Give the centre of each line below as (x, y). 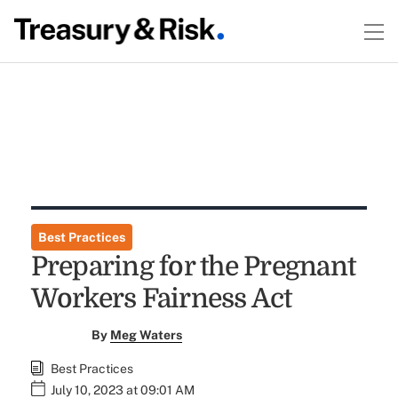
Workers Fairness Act (161, 298)
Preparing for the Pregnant (193, 267)
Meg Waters (147, 335)
